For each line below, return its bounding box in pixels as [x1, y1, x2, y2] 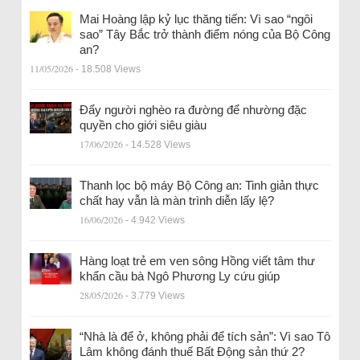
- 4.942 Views [125, 214, 185, 226]
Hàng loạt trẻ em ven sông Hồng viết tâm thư [79, 253, 315, 268]
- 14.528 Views [125, 138, 190, 150]
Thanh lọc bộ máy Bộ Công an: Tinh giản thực [79, 178, 319, 192]
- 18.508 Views [75, 63, 141, 75]
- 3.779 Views [125, 289, 185, 301]
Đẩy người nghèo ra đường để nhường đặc [79, 102, 307, 117]
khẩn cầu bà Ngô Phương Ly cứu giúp [79, 268, 280, 283]
